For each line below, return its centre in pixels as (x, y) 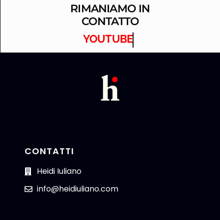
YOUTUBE (124, 39)
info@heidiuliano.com (78, 189)
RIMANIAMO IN (110, 9)
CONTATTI (49, 151)
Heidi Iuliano (59, 171)
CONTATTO (110, 22)
